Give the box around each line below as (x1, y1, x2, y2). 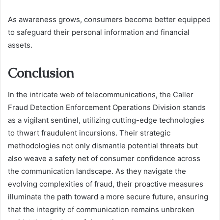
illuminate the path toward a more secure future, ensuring (8, 192, 208, 202)
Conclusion (8, 64, 74, 82)
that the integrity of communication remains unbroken (8, 205, 194, 215)
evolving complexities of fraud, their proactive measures (8, 179, 203, 189)
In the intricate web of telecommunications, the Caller (8, 90, 193, 100)
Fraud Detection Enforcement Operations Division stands (8, 103, 206, 112)
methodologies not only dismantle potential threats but (8, 141, 198, 151)
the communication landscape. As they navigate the (8, 166, 186, 176)
